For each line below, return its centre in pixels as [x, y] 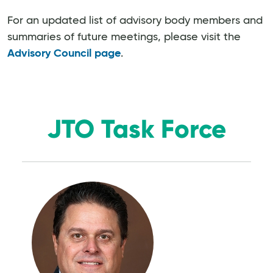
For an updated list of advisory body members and [135, 20]
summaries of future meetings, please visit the [124, 37]
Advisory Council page [64, 53]
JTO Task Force [136, 129]
